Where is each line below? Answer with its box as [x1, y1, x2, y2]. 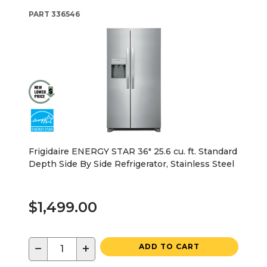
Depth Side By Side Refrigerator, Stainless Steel [29, 158, 234, 169]
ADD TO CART [139, 241, 200, 251]
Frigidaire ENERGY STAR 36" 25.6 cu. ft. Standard [29, 145, 237, 157]
